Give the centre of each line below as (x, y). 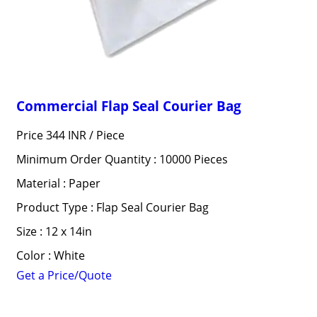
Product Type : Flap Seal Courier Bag (112, 207)
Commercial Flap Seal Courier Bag (128, 106)
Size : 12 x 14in (54, 231)
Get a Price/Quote (64, 275)
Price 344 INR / (56, 135)
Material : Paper (58, 183)
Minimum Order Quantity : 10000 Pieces (122, 159)
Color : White (50, 255)
